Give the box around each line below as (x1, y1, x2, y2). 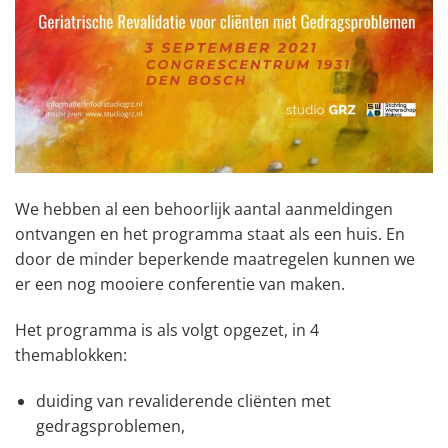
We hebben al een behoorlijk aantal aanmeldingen (15, 198, 393, 221)
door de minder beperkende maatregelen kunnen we (15, 248, 415, 271)
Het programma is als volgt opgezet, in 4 (15, 319, 319, 341)
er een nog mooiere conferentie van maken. (15, 273, 345, 296)
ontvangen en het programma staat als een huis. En (15, 223, 405, 246)
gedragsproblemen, (35, 414, 185, 437)
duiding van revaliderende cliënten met (35, 389, 331, 412)
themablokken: (15, 344, 127, 366)
